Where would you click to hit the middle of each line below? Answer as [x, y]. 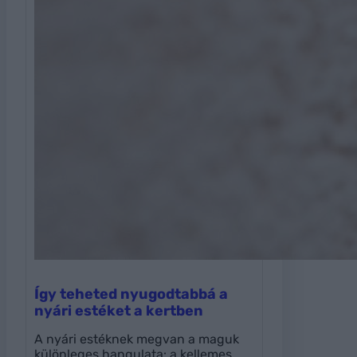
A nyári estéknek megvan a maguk [137, 339]
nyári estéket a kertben [119, 311]
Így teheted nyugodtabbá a [131, 294]
